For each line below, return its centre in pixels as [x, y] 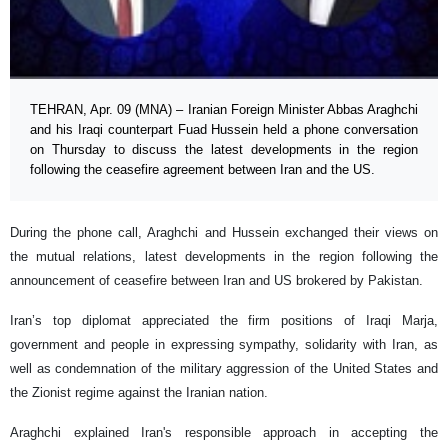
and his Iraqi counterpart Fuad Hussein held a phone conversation [224, 130]
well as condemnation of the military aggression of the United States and [224, 369]
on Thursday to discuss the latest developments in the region [224, 150]
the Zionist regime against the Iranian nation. [139, 393]
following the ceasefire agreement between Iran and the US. [202, 170]
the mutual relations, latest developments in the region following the [224, 257]
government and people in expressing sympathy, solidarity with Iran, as [224, 345]
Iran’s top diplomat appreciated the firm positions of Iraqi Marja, [224, 321]
